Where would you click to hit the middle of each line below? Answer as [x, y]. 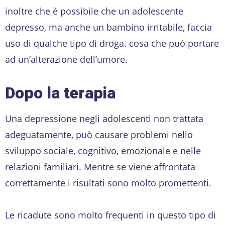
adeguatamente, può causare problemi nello [99, 134]
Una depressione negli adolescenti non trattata [104, 118]
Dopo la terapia [60, 93]
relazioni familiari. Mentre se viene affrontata [100, 166]
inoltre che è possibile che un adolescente [94, 11]
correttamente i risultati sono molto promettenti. [108, 183]
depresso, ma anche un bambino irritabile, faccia [108, 27]
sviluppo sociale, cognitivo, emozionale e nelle [103, 150]
